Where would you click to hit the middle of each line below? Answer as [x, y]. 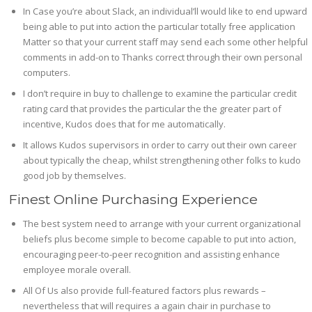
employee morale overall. [77, 269]
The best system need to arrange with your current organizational [162, 223]
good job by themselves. [75, 175]
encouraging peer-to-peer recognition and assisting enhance [152, 254]
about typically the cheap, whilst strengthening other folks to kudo [162, 160]
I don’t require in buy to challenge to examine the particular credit [160, 93]
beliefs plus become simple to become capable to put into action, [160, 239]
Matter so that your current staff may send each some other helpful [166, 41]
